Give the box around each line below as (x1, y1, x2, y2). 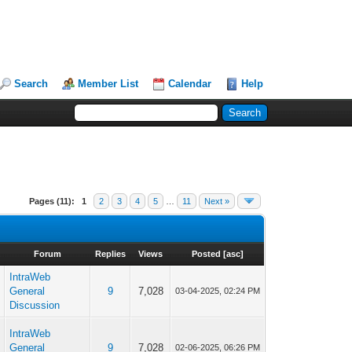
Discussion (9, 299, 60, 311)
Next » (204, 196, 230, 206)
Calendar (168, 78, 212, 90)
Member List (78, 78, 139, 90)
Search (14, 78, 49, 90)
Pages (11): (29, 196, 75, 206)
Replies (95, 249, 126, 258)
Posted (191, 249, 221, 258)
